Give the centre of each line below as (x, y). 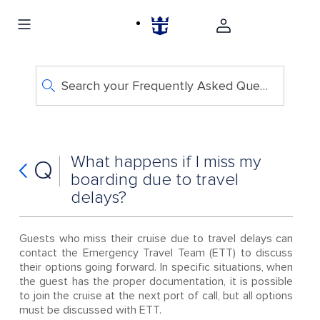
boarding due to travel (154, 180)
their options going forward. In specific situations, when (156, 267)
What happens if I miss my (166, 162)
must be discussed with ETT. (90, 310)
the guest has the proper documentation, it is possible (156, 281)
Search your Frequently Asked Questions (264, 86)
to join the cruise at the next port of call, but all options (156, 296)
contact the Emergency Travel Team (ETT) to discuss (156, 253)
